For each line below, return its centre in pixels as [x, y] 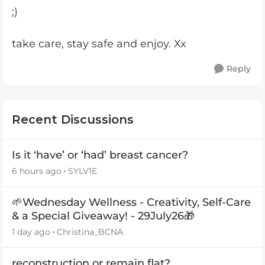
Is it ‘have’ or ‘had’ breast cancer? [100, 155]
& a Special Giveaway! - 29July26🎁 [103, 216]
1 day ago [31, 232]
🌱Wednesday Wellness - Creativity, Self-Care [131, 202]
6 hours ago [37, 171]
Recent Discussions [73, 119]
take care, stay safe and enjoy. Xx [99, 43]
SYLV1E [83, 171]
